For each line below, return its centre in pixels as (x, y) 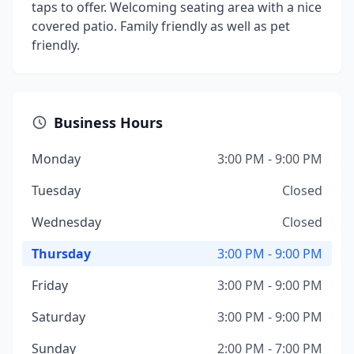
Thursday (61, 254)
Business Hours (108, 122)
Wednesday (66, 222)
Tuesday (56, 190)
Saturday (58, 317)
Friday (50, 285)
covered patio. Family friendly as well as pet (161, 26)
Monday (56, 159)
